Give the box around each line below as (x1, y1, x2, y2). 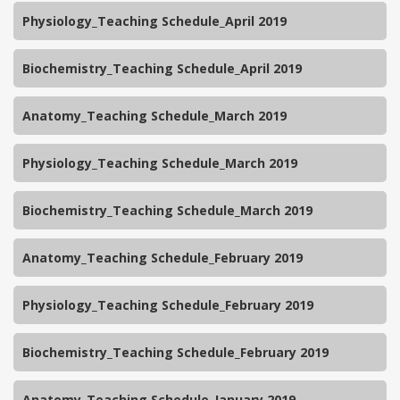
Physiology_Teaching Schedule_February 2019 (22, 296, 313, 314)
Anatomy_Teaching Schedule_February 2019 (22, 249, 303, 267)
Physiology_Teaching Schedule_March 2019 (22, 154, 297, 172)
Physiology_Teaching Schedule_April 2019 (22, 12, 287, 30)
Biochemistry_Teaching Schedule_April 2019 (22, 60, 302, 78)
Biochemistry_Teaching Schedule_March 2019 (22, 202, 312, 220)
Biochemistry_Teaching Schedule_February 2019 (22, 344, 329, 362)
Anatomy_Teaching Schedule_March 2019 (22, 107, 287, 125)
